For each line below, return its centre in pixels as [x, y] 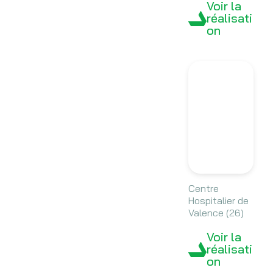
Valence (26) [216, 213]
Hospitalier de [218, 201]
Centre [203, 189]
